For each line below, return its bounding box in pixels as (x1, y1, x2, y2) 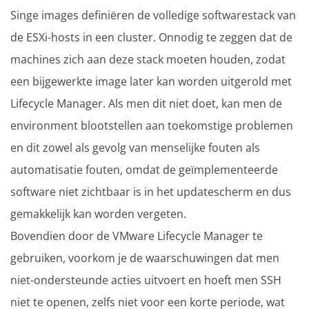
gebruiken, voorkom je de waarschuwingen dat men (10, 250, 279, 266)
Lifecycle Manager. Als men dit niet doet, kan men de (10, 95, 282, 111)
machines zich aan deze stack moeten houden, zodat (10, 51, 286, 67)
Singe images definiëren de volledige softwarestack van (10, 7, 296, 23)
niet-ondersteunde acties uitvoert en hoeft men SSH (10, 272, 281, 288)
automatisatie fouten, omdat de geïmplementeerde (10, 161, 278, 177)
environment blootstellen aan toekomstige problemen (10, 117, 293, 133)
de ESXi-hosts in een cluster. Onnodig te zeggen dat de (10, 29, 292, 45)
